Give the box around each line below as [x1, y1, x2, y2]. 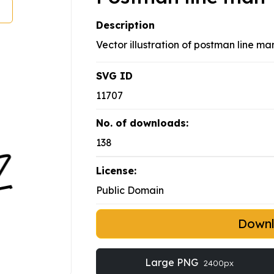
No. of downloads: [96, 117, 188, 130]
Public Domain [96, 184, 164, 197]
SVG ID [96, 70, 133, 83]
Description [96, 19, 155, 32]
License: [96, 165, 136, 177]
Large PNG [144, 256, 201, 269]
